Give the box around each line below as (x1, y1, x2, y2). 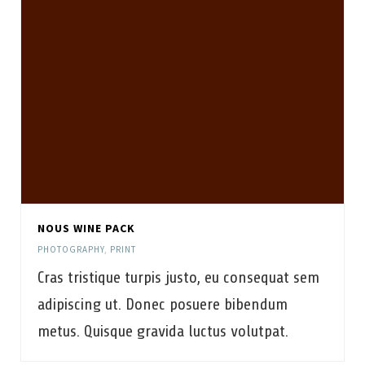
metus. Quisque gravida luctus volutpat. (37, 322, 288, 341)
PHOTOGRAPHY (37, 244, 104, 255)
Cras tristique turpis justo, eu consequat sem (37, 268, 319, 287)
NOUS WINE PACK (37, 221, 135, 235)
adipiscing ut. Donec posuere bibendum (37, 295, 288, 314)
